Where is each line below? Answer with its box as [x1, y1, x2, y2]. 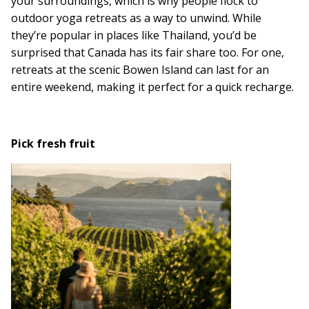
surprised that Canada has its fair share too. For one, [11, 44, 284, 60]
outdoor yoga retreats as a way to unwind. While [11, 10, 261, 26]
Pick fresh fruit [11, 135, 95, 151]
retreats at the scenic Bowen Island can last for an [11, 61, 269, 77]
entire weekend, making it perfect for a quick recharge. [11, 79, 294, 94]
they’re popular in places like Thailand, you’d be [11, 27, 257, 43]
